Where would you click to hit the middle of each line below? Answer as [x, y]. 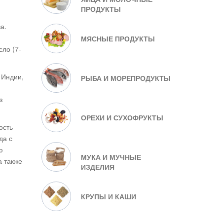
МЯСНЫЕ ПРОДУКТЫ [118, 38]
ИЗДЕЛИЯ [97, 167]
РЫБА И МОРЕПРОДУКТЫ [126, 78]
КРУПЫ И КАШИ [108, 196]
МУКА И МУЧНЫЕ [111, 157]
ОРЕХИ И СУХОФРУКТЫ [122, 117]
